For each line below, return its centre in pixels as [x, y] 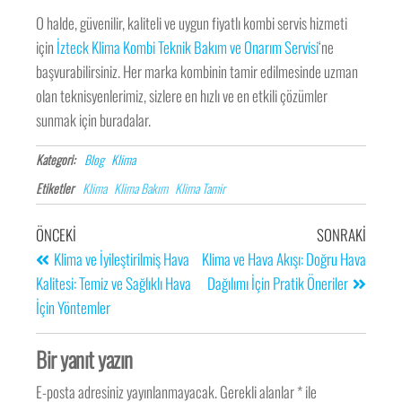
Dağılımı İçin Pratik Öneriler [277, 284]
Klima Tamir [201, 188]
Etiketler [55, 188]
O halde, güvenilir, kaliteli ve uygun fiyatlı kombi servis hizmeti [192, 23]
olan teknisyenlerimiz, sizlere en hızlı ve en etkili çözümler [182, 96]
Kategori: [56, 160]
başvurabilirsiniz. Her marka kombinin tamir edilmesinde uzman [197, 72]
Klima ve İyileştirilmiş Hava [122, 259]
